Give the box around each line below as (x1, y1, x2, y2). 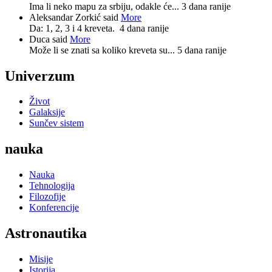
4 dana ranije (120, 22, 169, 33)
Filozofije (29, 191, 66, 202)
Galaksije (29, 107, 65, 118)
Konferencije (29, 202, 79, 213)
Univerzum (5, 67, 75, 84)
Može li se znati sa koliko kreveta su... (29, 44, 177, 55)
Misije (29, 254, 53, 265)
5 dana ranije (177, 44, 226, 55)
